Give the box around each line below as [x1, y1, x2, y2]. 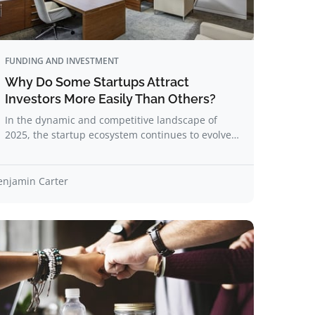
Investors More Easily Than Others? [5, 91, 216, 106]
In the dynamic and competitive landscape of [5, 113, 217, 127]
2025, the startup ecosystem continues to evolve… [5, 128, 239, 141]
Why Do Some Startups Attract [5, 75, 189, 89]
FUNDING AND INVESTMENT [5, 55, 119, 67]
